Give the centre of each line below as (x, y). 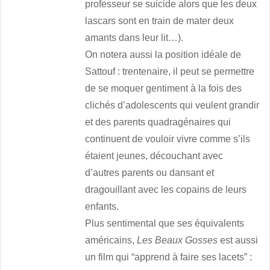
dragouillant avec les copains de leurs (166, 190)
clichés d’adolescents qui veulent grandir (172, 105)
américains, (111, 240)
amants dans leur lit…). (134, 38)
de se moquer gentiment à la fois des (164, 89)
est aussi (238, 240)
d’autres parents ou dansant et (150, 173)
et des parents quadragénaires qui (158, 122)
